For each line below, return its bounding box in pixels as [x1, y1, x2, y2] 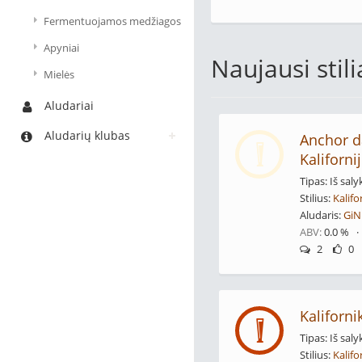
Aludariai [44, 97, 94, 113]
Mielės [44, 66, 74, 82]
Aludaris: [300, 208, 343, 222]
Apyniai [44, 40, 79, 55]
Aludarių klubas [44, 127, 130, 143]
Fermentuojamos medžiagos [44, 13, 181, 28]
